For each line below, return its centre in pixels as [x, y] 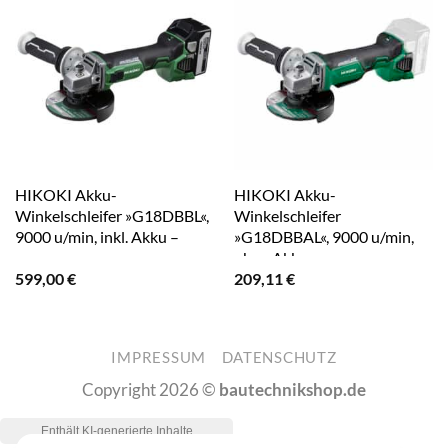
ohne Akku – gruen [298, 258]
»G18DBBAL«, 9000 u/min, [323, 237]
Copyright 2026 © [150, 390]
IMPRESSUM [159, 358]
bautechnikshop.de [292, 390]
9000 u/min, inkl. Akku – [96, 237]
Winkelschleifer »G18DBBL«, [111, 216]
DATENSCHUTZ [279, 358]
